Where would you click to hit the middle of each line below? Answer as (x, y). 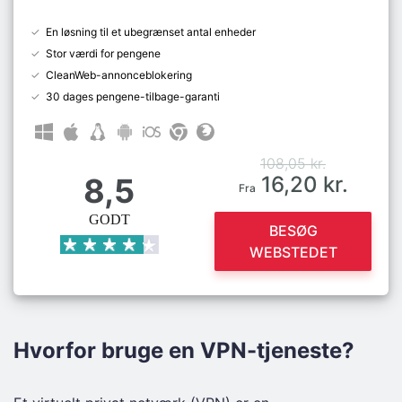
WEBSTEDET (293, 252)
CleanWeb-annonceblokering (119, 75)
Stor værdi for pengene (103, 53)
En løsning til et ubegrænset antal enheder (151, 32)
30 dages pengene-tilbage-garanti (133, 96)
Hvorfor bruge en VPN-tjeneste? (184, 350)
